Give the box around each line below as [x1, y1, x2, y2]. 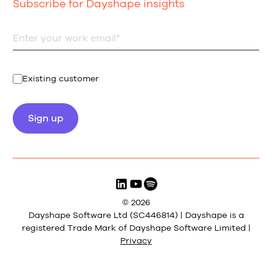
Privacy [120, 235, 152, 246]
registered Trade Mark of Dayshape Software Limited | [21, 222, 251, 233]
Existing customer [22, 73, 99, 84]
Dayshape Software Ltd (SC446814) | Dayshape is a [28, 209, 244, 220]
